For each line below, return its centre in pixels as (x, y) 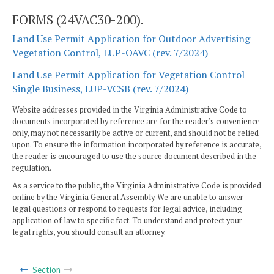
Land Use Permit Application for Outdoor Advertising (131, 39)
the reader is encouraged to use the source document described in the (134, 156)
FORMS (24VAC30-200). (78, 19)
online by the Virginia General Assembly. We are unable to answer (128, 197)
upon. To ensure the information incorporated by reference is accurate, (137, 144)
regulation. (32, 168)
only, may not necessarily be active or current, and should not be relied (135, 133)
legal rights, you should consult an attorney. (89, 232)
